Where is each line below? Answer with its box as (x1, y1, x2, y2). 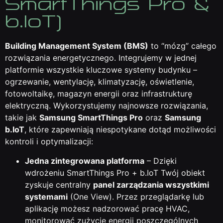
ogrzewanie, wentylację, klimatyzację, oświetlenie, (5, 77, 194, 87)
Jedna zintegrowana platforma (25, 155, 144, 166)
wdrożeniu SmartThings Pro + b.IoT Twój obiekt (25, 167, 205, 178)
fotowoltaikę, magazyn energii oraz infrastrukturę (5, 89, 192, 99)
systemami (25, 191, 68, 202)
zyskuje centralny (25, 179, 93, 190)
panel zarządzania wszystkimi (93, 179, 209, 190)
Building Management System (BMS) (5, 41, 148, 51)
